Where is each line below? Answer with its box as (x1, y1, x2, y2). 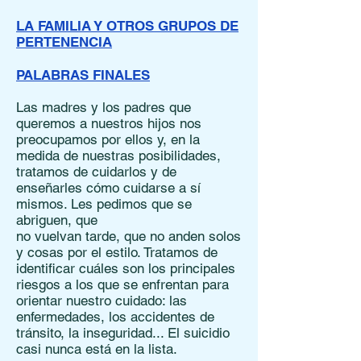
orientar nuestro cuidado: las (16, 293, 187, 309)
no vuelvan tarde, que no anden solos (16, 228, 241, 244)
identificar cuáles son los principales (16, 260, 235, 276)
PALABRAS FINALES (16, 67, 150, 83)
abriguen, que (16, 212, 98, 228)
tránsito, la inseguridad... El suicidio (16, 325, 230, 341)
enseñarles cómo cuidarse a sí (16, 180, 201, 196)
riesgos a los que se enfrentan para (16, 276, 229, 293)
